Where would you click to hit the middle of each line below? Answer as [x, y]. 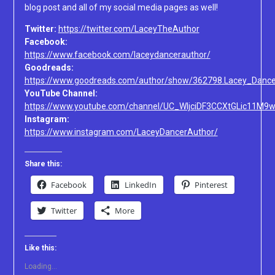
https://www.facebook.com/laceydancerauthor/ [117, 54]
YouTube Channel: [61, 93]
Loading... [41, 266]
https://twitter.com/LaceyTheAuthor [129, 29]
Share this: [43, 164]
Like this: [40, 248]
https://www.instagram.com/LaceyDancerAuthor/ [121, 132]
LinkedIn [140, 184]
